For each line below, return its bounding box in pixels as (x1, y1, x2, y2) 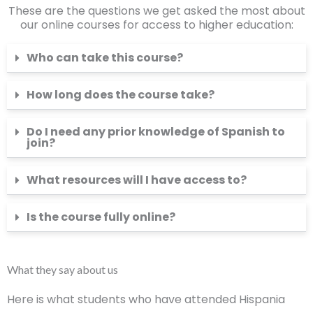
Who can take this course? (27, 50, 183, 66)
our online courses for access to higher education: (20, 17, 293, 33)
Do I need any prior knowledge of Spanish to (27, 124, 285, 140)
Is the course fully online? (27, 209, 175, 225)
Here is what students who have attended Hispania (7, 291, 285, 307)
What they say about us (7, 263, 118, 276)
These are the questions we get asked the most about (8, 3, 305, 19)
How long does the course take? (27, 87, 214, 103)
